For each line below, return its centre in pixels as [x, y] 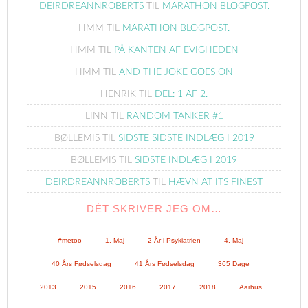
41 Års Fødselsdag [165, 264]
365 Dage [234, 264]
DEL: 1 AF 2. [181, 95]
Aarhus [250, 287]
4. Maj [234, 241]
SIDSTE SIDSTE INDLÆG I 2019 [186, 139]
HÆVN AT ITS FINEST [216, 183]
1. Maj [115, 241]
